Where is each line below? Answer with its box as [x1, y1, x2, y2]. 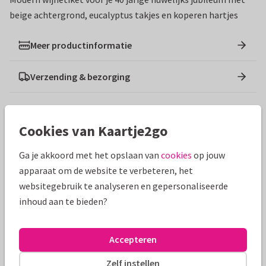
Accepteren [109, 233, 157, 245]
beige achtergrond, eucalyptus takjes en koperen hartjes [9, 9, 238, 21]
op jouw [192, 148, 225, 161]
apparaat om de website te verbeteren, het [19, 164, 193, 176]
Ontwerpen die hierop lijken [9, 120, 187, 138]
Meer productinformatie [30, 39, 132, 51]
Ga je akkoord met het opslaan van [19, 148, 161, 161]
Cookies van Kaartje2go [19, 121, 167, 140]
